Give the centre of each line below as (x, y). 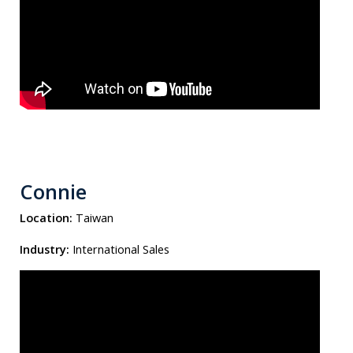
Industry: (45, 249)
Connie (53, 191)
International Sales (121, 249)
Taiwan (95, 217)
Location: (46, 217)
